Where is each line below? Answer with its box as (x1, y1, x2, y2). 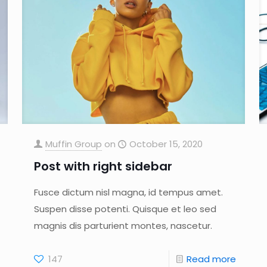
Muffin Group (45, 137, 102, 150)
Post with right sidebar (33, 157, 172, 175)
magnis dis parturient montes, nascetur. (33, 219, 212, 232)
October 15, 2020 (129, 137, 203, 150)
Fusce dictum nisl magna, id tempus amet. (33, 185, 223, 198)
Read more (187, 252, 237, 265)
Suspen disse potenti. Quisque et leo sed (33, 202, 216, 215)
